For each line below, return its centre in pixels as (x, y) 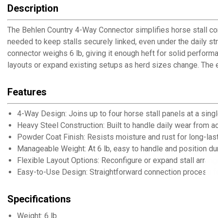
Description (33, 8)
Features (27, 92)
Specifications (39, 199)
